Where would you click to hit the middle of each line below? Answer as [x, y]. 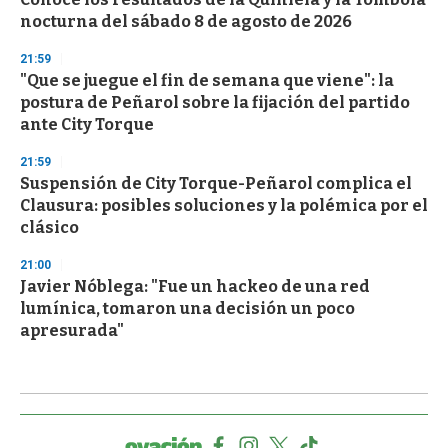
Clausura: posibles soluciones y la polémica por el [224, 205]
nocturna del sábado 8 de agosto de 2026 [186, 21]
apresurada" [72, 330]
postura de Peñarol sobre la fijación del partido [215, 102]
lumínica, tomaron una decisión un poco [187, 308]
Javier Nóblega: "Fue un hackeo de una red [195, 286]
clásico [49, 227]
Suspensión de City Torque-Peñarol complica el [216, 183]
